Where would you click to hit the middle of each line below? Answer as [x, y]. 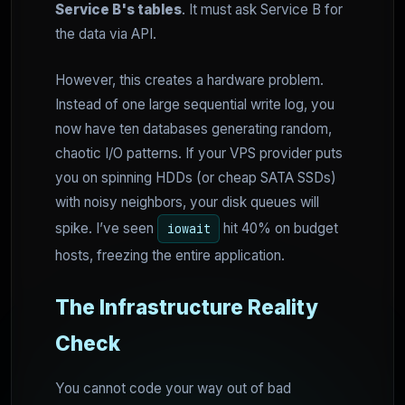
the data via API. [106, 33]
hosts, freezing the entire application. [170, 256]
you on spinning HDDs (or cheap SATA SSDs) [196, 177]
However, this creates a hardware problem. [189, 80]
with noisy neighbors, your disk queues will [187, 202]
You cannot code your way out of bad [173, 389]
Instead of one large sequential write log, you [195, 104]
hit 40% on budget [279, 228]
